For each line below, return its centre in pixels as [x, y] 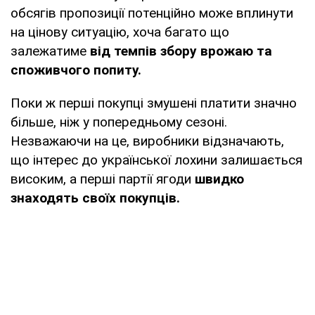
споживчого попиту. [76, 70]
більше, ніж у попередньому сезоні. [119, 122]
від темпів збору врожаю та [181, 51]
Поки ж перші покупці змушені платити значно [154, 103]
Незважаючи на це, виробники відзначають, [147, 141]
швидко [219, 179]
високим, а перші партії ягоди [103, 179]
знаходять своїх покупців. [95, 198]
